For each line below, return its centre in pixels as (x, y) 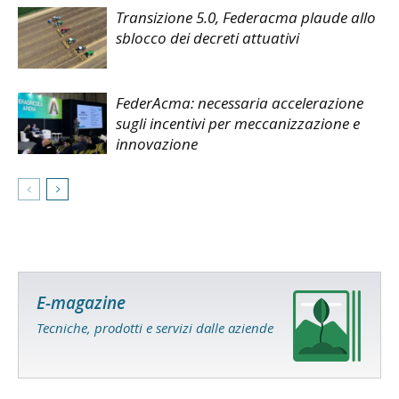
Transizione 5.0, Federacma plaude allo (246, 18)
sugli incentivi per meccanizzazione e (238, 124)
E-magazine (81, 303)
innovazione (157, 144)
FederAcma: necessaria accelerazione (240, 103)
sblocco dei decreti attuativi (208, 38)
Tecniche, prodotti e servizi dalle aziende (155, 328)
